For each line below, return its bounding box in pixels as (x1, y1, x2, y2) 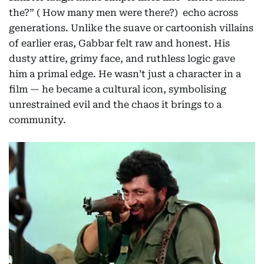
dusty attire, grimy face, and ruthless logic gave (9, 53, 235, 65)
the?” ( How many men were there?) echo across (9, 7, 238, 19)
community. (9, 114, 66, 126)
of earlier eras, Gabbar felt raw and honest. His (9, 38, 230, 49)
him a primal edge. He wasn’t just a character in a (9, 68, 241, 80)
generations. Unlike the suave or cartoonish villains (9, 22, 253, 34)
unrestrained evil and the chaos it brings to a (9, 99, 222, 111)
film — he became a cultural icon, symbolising (9, 84, 226, 95)
